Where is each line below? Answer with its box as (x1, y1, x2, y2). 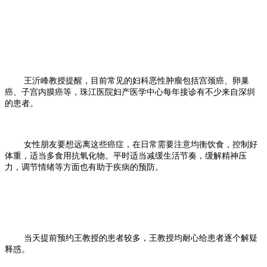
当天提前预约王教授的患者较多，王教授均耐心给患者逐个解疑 (5, 234, 257, 243)
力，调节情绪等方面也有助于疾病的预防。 (5, 163, 163, 172)
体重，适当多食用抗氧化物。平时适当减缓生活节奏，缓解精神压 (5, 151, 247, 161)
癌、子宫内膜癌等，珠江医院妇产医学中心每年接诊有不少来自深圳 (5, 88, 255, 97)
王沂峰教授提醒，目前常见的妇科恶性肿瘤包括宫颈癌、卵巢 (7, 76, 249, 86)
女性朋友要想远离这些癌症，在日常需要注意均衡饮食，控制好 (21, 140, 257, 150)
